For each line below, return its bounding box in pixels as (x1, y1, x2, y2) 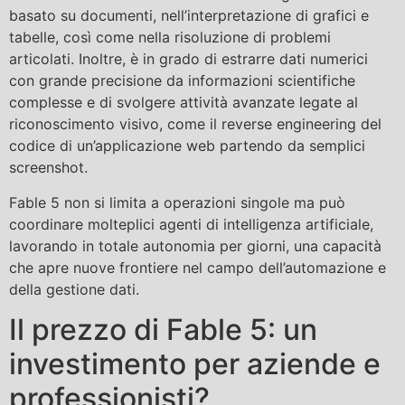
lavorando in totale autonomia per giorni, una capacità (9, 236, 381, 255)
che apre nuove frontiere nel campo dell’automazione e (9, 258, 386, 277)
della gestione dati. (9, 279, 139, 298)
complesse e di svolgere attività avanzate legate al (9, 93, 358, 112)
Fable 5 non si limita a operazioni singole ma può (9, 193, 345, 212)
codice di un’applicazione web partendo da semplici (9, 137, 365, 155)
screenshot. (9, 158, 88, 177)
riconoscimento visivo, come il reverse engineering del (9, 115, 381, 134)
